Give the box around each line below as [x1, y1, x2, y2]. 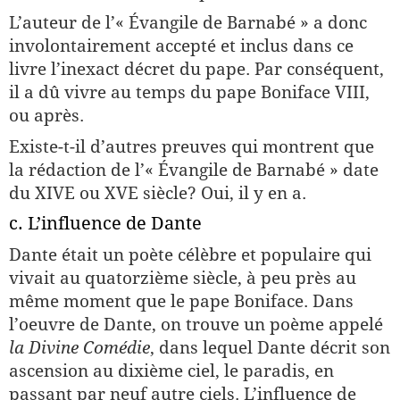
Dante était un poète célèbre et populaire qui [9, 245, 371, 264]
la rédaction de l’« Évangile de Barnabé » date [9, 160, 379, 179]
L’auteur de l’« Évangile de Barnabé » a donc [9, 12, 367, 32]
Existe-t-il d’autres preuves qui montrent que [9, 137, 374, 156]
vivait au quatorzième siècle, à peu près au [9, 268, 356, 287]
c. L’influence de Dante [9, 212, 202, 234]
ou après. [9, 105, 84, 125]
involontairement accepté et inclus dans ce [9, 36, 354, 55]
